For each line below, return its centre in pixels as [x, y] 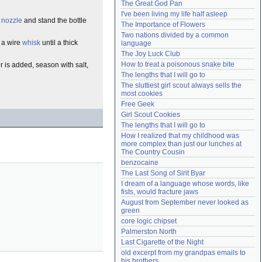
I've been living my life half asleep [174, 14]
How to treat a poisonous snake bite [178, 64]
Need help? [142, 9]
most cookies [142, 94]
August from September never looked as [185, 202]
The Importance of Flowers [163, 25]
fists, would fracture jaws [160, 192]
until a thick [59, 43]
